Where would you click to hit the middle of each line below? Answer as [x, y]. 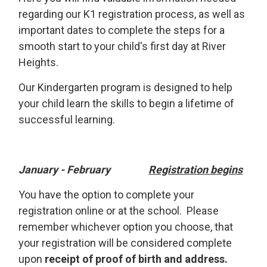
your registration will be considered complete [125, 243]
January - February [84, 170]
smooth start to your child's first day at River [122, 46]
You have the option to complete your [107, 195]
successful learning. [67, 119]
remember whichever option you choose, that [126, 227]
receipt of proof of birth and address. [136, 259]
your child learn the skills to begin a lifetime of [127, 103]
